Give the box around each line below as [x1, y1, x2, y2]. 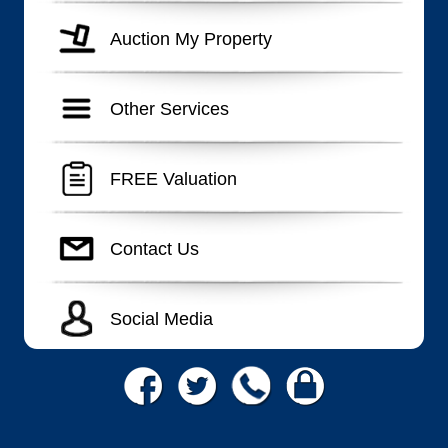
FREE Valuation [110, 168, 238, 189]
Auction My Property [110, 29, 273, 50]
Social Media [110, 308, 214, 329]
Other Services [110, 98, 230, 119]
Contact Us [110, 238, 200, 259]
